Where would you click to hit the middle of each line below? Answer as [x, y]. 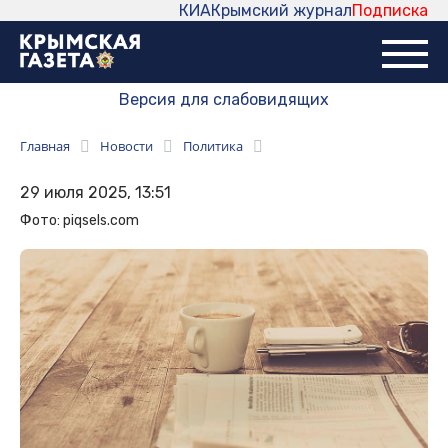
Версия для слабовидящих [224, 100]
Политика [213, 146]
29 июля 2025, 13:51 [95, 193]
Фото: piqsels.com [79, 221]
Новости [126, 146]
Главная [45, 146]
